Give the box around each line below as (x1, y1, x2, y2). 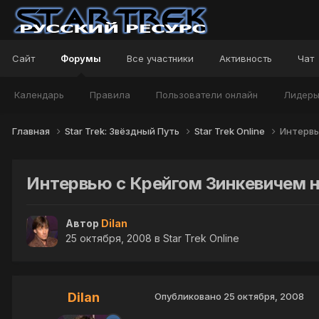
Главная (12, 125, 52, 137)
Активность (219, 53, 272, 64)
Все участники (127, 53, 194, 64)
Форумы (61, 53, 101, 64)
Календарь (14, 89, 64, 100)
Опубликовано (155, 291, 224, 303)
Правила (90, 89, 130, 100)
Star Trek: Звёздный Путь (65, 125, 182, 137)
